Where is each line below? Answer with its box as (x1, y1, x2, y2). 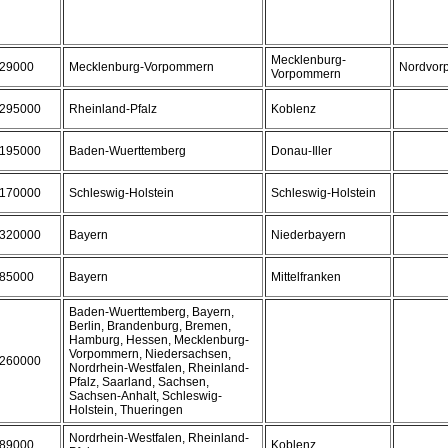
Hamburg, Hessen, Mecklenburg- (69, 333, 249, 347)
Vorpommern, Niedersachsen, (69, 347, 231, 361)
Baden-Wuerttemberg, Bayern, (69, 305, 234, 319)
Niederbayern (271, 228, 346, 242)
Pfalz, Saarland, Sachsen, (69, 375, 209, 389)
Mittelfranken (271, 270, 341, 284)
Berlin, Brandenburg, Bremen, (69, 319, 231, 333)
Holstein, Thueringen (69, 403, 183, 417)
